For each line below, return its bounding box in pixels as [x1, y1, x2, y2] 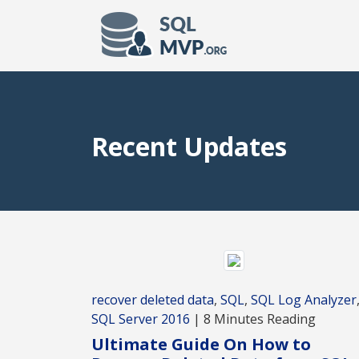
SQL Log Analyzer [251, 290, 357, 309]
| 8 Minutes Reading [190, 309, 316, 328]
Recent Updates [91, 129, 287, 163]
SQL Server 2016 [91, 309, 190, 328]
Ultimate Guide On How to [91, 333, 311, 355]
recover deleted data [91, 290, 214, 309]
